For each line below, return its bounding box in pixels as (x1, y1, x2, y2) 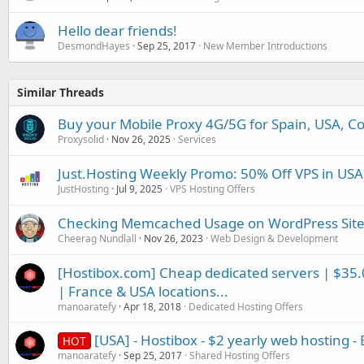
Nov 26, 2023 (144, 232, 203, 246)
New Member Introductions (203, 39, 327, 54)
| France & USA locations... (58, 282, 228, 301)
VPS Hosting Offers (170, 182, 255, 197)
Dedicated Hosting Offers (188, 300, 303, 314)
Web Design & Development (210, 232, 338, 246)
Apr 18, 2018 (123, 300, 181, 314)
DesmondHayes (58, 39, 130, 54)
